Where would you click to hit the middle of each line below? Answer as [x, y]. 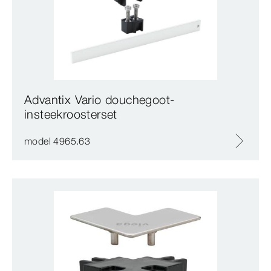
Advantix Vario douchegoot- [100, 100]
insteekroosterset [71, 114]
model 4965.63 [57, 141]
